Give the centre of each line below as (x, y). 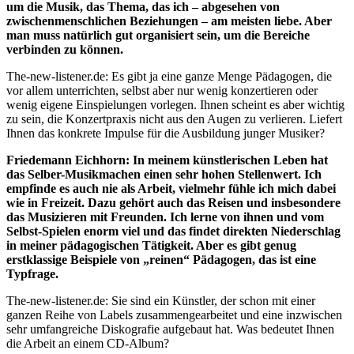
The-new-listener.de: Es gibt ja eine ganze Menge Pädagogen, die (169, 76)
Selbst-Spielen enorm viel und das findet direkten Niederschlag (173, 231)
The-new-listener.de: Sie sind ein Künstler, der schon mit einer (161, 300)
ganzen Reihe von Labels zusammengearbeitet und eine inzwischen (174, 314)
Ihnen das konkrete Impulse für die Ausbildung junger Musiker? (166, 133)
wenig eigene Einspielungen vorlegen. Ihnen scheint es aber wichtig (175, 104)
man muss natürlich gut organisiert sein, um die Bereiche (158, 35)
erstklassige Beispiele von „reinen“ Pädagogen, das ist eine (161, 259)
